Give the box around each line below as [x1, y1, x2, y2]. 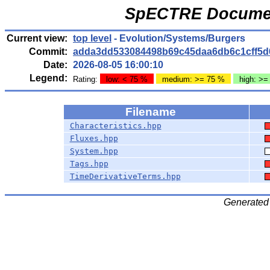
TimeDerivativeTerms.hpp [69, 172, 181, 181]
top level [73, 33, 111, 43]
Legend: [30, 73, 67, 83]
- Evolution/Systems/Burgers [111, 33, 245, 43]
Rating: [73, 75, 100, 84]
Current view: [7, 33, 67, 43]
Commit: [29, 46, 67, 57]
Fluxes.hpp [69, 134, 118, 143]
